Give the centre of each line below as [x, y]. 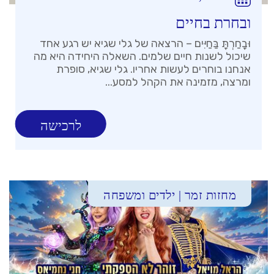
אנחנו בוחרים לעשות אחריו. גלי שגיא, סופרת [154, 69]
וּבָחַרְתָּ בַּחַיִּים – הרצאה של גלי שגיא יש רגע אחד [146, 44]
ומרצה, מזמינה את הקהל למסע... [178, 82]
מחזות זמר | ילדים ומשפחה [170, 195]
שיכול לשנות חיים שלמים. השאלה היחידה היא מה [143, 57]
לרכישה [61, 126]
